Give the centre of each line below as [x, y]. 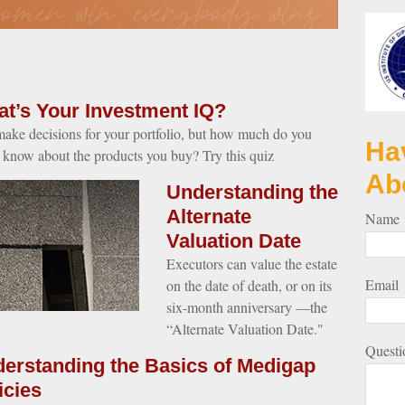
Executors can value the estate [252, 263]
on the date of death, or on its [249, 285]
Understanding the [252, 192]
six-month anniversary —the [247, 306]
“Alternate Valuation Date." [245, 328]
